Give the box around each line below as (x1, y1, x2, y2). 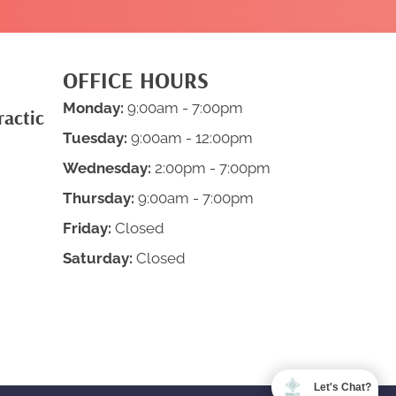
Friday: (62, 219, 111, 237)
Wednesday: (62, 159, 151, 177)
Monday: (62, 99, 124, 117)
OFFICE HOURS (62, 65, 209, 95)
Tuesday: (62, 129, 127, 147)
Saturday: (62, 249, 133, 267)
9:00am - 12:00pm (126, 129, 253, 147)
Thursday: (62, 189, 134, 207)
